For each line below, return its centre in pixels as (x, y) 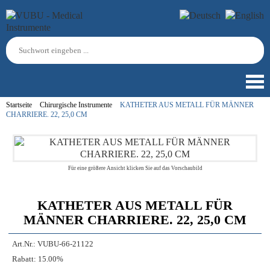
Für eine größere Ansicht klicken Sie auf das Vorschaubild (135, 168)
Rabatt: (24, 259)
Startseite (19, 105)
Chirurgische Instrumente (76, 105)
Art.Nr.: (24, 244)
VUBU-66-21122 (65, 244)
